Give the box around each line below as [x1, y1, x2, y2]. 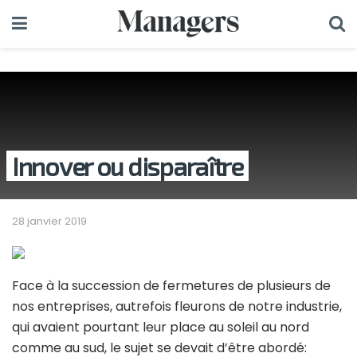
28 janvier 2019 [12, 213, 87, 229]
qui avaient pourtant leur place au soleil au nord [12, 317, 309, 336]
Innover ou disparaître [12, 151, 243, 181]
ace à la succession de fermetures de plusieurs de [19, 276, 331, 295]
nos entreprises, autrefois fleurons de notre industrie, [12, 296, 342, 316]
